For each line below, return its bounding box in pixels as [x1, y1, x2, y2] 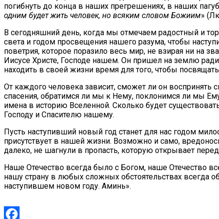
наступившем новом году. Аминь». [4, 181, 131, 191]
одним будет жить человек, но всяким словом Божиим [4, 10, 201, 20]
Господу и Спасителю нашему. [4, 109, 114, 119]
